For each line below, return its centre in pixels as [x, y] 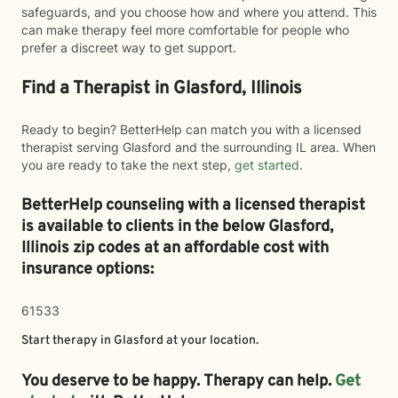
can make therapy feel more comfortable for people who [185, 30]
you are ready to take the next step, [128, 165]
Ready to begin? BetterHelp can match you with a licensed [191, 129]
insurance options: [88, 270]
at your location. [211, 341]
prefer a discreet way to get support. [129, 48]
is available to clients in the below [145, 227]
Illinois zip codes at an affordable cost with [175, 248]
